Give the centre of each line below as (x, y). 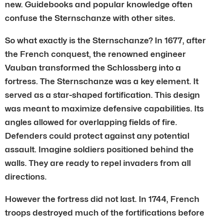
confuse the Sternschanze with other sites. (90, 18)
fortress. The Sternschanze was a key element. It (102, 81)
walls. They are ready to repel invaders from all (98, 163)
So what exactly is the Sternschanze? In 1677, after (105, 40)
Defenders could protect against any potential (97, 136)
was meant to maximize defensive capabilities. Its (104, 108)
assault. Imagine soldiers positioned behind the (99, 149)
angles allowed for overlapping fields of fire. (91, 122)
